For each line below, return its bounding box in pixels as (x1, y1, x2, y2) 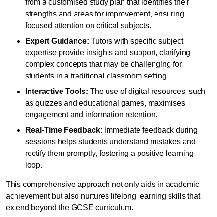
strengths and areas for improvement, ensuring (25, 10, 184, 18)
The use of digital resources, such (88, 87, 205, 96)
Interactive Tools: (25, 87, 88, 96)
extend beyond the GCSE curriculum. (6, 203, 133, 212)
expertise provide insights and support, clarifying (25, 48, 190, 57)
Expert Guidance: (25, 37, 89, 46)
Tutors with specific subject (89, 37, 183, 46)
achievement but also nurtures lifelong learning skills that (6, 192, 200, 201)
